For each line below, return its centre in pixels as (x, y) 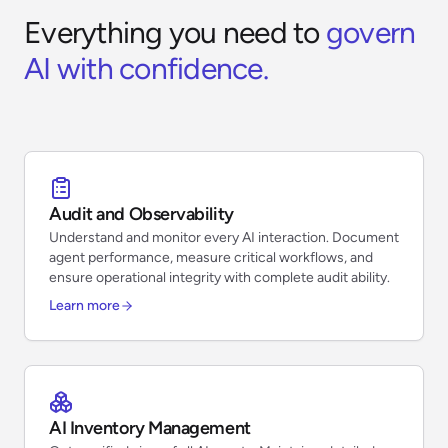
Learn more (84, 305)
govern (367, 32)
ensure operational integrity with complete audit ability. (219, 277)
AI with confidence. (146, 68)
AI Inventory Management (150, 427)
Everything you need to (172, 32)
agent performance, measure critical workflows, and (211, 257)
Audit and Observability (141, 213)
